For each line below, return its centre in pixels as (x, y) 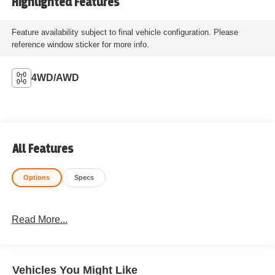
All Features (43, 149)
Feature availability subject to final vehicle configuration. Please (125, 32)
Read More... (39, 220)
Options (37, 177)
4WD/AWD (55, 77)
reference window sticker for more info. (80, 44)
